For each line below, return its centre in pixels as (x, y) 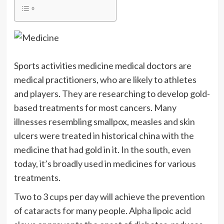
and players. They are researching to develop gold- (112, 94)
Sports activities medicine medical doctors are (102, 66)
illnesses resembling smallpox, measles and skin (104, 122)
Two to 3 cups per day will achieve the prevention (109, 197)
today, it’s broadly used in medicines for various (105, 164)
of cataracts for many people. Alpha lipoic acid (102, 211)
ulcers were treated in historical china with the (104, 136)
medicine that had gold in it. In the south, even (102, 150)
